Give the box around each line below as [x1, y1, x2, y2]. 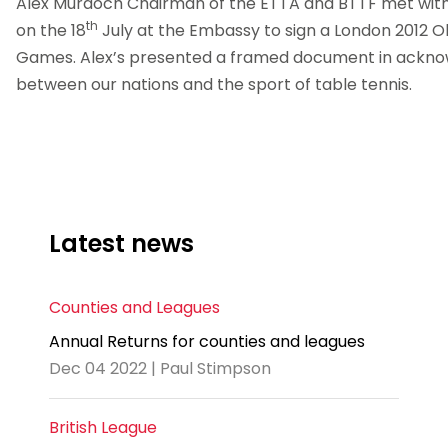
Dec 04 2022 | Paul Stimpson [49, 356, 271, 380]
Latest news [49, 226, 194, 260]
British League [49, 415, 157, 439]
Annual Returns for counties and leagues [49, 329, 365, 353]
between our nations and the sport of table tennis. [16, 73, 412, 97]
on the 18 [16, 19, 86, 43]
